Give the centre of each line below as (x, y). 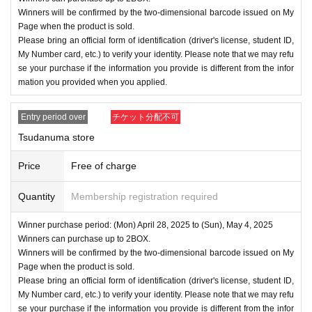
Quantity (37, 196)
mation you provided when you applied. (93, 82)
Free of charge (104, 165)
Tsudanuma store (56, 137)
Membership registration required (145, 196)
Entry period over (53, 117)
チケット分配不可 (146, 117)
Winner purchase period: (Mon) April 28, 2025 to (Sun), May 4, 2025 (146, 225)
